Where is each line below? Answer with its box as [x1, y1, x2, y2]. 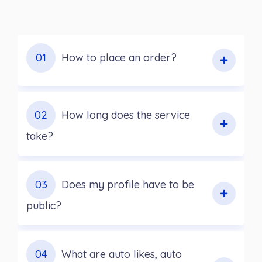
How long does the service [61, 108, 190, 122]
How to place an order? [61, 51, 177, 65]
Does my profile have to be [61, 178, 194, 192]
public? [26, 199, 61, 213]
